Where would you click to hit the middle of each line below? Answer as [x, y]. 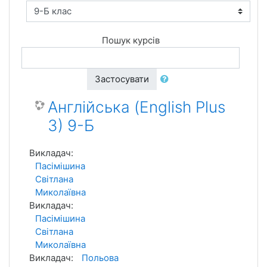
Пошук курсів [131, 40]
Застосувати [122, 79]
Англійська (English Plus [136, 107]
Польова [100, 258]
